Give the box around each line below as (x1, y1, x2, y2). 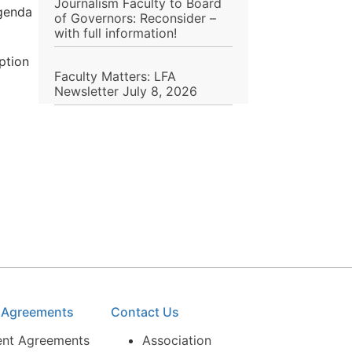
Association (142, 332, 212, 349)
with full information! (53, 25, 177, 42)
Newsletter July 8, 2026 (53, 83, 197, 100)
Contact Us (111, 304, 180, 321)
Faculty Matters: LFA (53, 68, 176, 85)
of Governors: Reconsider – (53, 10, 216, 27)
